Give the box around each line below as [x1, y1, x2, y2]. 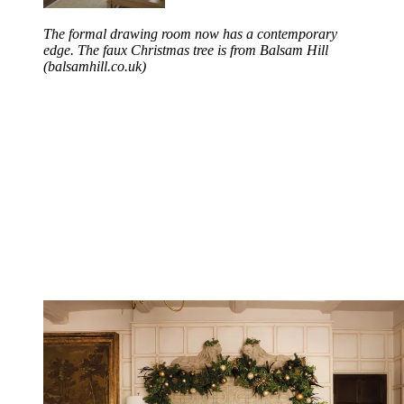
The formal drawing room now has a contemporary [43, 25, 337, 41]
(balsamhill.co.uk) [43, 58, 146, 74]
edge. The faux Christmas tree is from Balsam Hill [43, 41, 328, 58]
